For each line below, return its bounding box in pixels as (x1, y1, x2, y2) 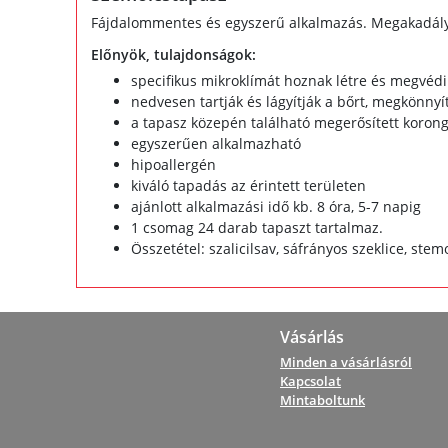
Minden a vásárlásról (280, 352, 412, 371)
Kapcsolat (280, 371, 341, 390)
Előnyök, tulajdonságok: (90, 44, 256, 64)
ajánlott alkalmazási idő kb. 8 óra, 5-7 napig (130, 196, 421, 216)
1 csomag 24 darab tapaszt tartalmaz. (130, 217, 383, 237)
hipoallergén (130, 154, 216, 174)
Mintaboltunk (280, 390, 365, 409)
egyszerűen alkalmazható (130, 133, 301, 153)
